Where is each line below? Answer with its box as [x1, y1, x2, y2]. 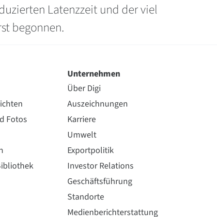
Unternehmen [67, 68, 120, 80]
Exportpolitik [67, 144, 114, 156]
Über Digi [67, 82, 101, 94]
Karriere [67, 113, 96, 125]
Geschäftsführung [67, 175, 132, 187]
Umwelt [67, 129, 96, 141]
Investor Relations [67, 160, 134, 172]
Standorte [67, 191, 104, 203]
